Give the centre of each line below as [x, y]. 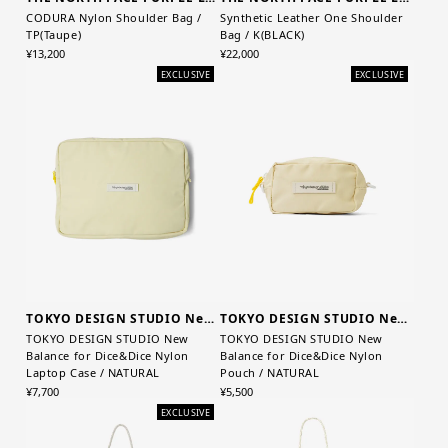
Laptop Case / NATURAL [93, 373]
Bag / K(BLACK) [262, 34]
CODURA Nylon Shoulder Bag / [114, 17]
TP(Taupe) [54, 34]
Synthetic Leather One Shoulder [312, 17]
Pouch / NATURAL [270, 373]
